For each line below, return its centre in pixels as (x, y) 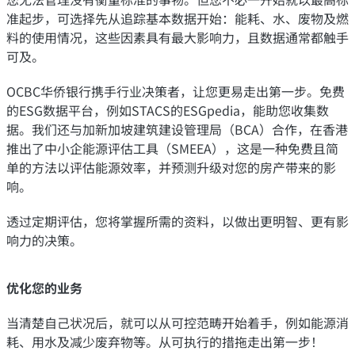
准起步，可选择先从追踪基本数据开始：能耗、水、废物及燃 (177, 18)
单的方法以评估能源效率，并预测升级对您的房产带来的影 (171, 167)
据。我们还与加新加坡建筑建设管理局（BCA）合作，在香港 (177, 129)
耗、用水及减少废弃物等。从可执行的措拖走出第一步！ (165, 341)
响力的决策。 (44, 240)
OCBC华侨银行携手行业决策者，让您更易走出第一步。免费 (176, 91)
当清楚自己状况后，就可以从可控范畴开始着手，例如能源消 (177, 322)
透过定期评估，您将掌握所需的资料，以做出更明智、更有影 (177, 221)
